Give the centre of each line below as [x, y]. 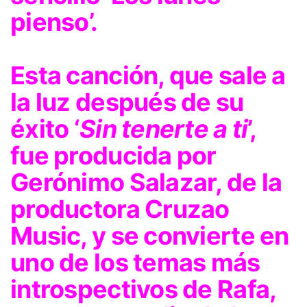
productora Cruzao [120, 209]
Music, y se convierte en [150, 235]
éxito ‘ [45, 128]
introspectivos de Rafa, [143, 289]
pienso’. [54, 22]
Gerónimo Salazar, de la [146, 182]
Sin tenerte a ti [163, 128]
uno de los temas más [135, 262]
